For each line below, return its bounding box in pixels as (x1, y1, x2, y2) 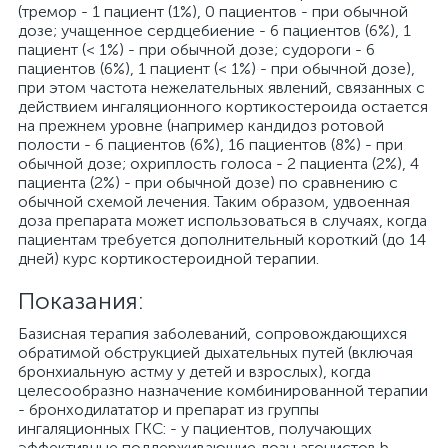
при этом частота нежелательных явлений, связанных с (18, 78, 425, 97)
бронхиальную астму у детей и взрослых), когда (18, 362, 371, 381)
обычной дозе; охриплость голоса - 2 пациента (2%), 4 (18, 154, 419, 173)
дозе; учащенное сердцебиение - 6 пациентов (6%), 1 (18, 21, 411, 40)
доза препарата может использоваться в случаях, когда (18, 211, 427, 230)
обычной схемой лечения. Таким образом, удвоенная (18, 192, 410, 211)
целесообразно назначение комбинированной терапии (18, 381, 428, 400)
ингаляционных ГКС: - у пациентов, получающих (18, 419, 372, 438)
